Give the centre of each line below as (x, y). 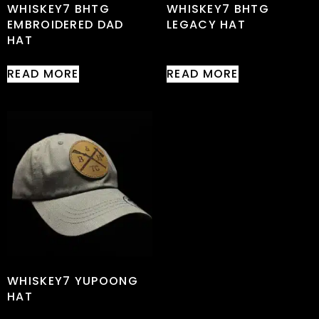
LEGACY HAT (206, 24)
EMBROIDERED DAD (66, 24)
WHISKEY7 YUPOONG (73, 281)
